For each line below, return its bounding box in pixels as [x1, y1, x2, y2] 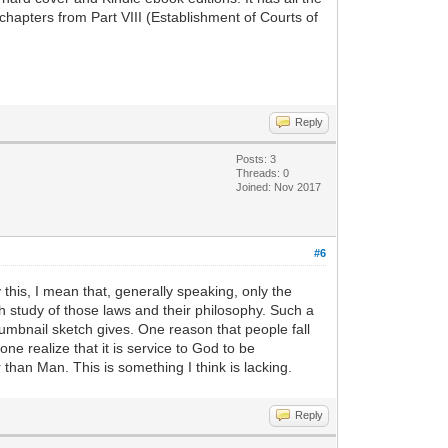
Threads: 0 [236, 166, 290, 179]
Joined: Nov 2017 [236, 180, 322, 193]
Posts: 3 [236, 152, 277, 165]
